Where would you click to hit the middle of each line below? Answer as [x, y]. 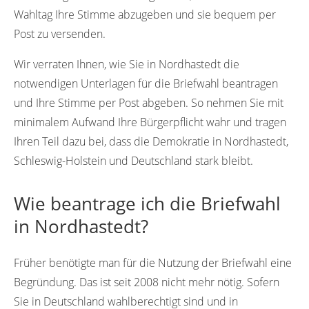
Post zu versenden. [60, 34]
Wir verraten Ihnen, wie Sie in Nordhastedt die [127, 64]
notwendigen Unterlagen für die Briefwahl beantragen [146, 84]
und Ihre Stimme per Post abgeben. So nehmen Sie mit [149, 103]
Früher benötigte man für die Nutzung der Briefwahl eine [153, 263]
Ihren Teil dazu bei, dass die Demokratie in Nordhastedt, [151, 142]
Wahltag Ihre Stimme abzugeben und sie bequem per [145, 15]
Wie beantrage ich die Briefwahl [147, 204]
